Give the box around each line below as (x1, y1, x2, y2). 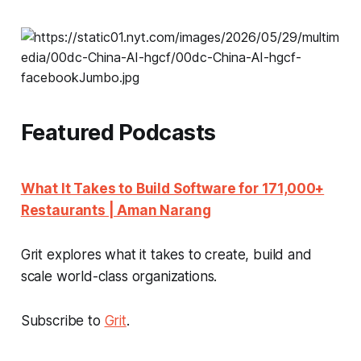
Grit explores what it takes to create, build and (20, 246, 312, 263)
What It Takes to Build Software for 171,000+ (20, 180, 325, 197)
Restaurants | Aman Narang (20, 201, 211, 218)
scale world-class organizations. (20, 268, 218, 284)
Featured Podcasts (20, 118, 216, 146)
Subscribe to (20, 312, 105, 329)
